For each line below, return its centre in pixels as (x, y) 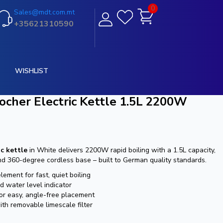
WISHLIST (31, 71)
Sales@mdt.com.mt (44, 12)
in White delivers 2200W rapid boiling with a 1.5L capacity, (121, 150)
